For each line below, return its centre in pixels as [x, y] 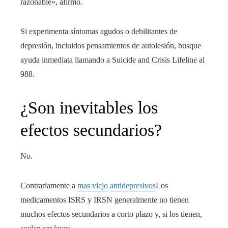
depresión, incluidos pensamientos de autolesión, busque [111, 46]
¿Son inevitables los [89, 108]
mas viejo [93, 186]
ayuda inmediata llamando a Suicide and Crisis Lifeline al [112, 60]
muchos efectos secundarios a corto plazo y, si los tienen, [111, 214]
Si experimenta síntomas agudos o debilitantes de [99, 32]
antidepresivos [133, 186]
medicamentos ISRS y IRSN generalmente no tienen [105, 200]
